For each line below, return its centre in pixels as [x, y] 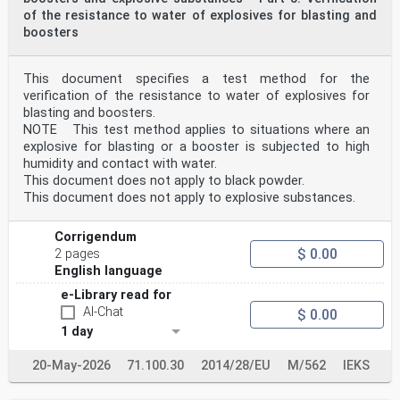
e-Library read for [116, 296]
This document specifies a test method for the [196, 79]
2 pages [78, 254]
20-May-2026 [71, 366]
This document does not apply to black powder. [164, 181]
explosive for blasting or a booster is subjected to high [196, 147]
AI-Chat [103, 312]
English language [109, 271]
